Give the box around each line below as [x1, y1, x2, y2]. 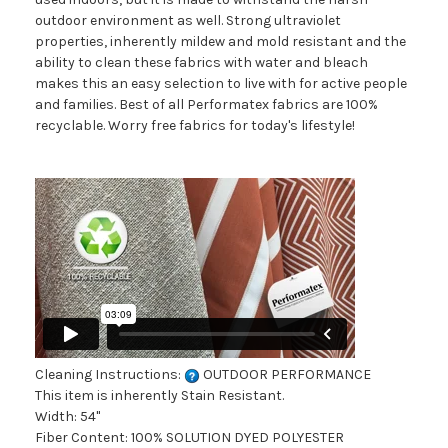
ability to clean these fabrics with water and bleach [35, 54, 368, 72]
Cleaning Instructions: [35, 366, 184, 384]
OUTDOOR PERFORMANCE [200, 366, 371, 384]
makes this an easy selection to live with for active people [35, 75, 407, 93]
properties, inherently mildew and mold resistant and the [35, 33, 406, 51]
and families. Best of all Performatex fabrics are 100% [35, 96, 378, 114]
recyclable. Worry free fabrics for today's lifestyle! [35, 117, 355, 135]
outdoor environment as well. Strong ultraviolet [35, 12, 341, 30]
